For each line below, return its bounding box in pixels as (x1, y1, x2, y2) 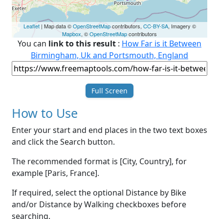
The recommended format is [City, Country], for (12, 156, 187, 167)
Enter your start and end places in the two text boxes (12, 125, 207, 136)
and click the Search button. (12, 136, 115, 148)
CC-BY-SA (143, 22, 168, 30)
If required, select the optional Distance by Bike (12, 187, 186, 198)
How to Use (12, 105, 78, 122)
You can (18, 38, 48, 49)
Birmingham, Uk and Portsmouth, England (31, 50, 188, 61)
